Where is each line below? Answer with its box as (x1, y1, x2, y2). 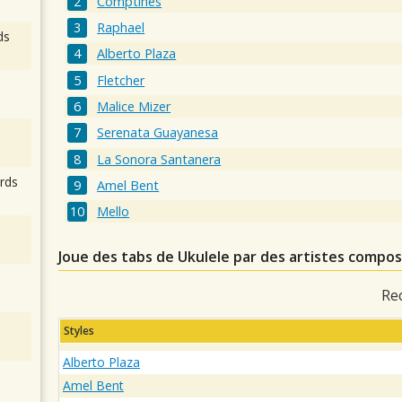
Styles (64, 323, 94, 339)
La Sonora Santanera (97, 150, 222, 168)
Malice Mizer (97, 97, 171, 115)
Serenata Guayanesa (97, 124, 219, 142)
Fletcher (97, 71, 145, 89)
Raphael (97, 18, 145, 36)
